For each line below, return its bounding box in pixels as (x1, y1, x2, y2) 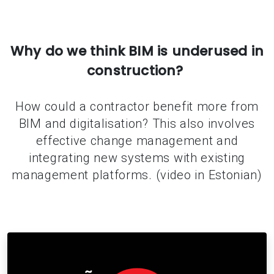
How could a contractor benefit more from (15, 99, 259, 114)
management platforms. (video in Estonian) (12, 168, 262, 182)
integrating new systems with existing (29, 150, 245, 165)
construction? (87, 61, 187, 80)
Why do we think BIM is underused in (10, 42, 264, 61)
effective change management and (35, 133, 239, 148)
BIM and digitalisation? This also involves (18, 116, 256, 131)
